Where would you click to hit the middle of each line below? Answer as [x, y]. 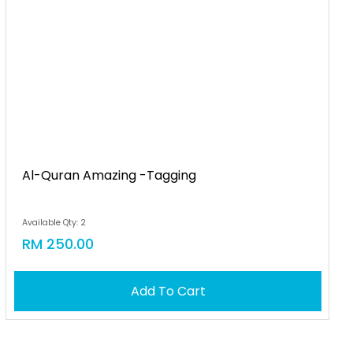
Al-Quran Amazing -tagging [110, 175]
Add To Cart [168, 291]
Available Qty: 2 [54, 223]
